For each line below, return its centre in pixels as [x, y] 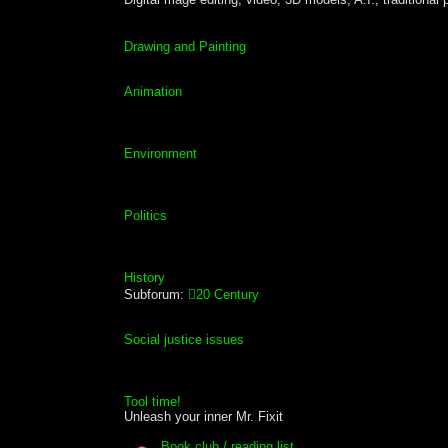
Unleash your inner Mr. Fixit [204, 416]
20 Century [228, 294]
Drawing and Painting [185, 46]
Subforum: [154, 294]
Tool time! [153, 401]
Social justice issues [184, 339]
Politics [146, 215]
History [145, 277]
